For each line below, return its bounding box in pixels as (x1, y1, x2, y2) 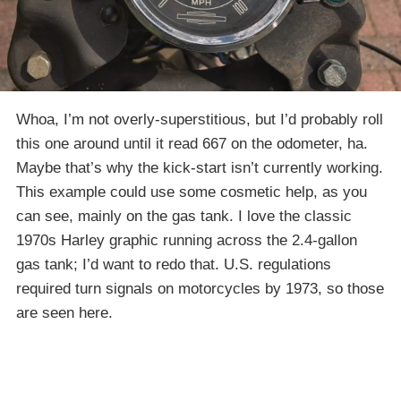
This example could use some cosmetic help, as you (16, 183, 367, 201)
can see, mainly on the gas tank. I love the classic (16, 208, 352, 226)
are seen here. (16, 304, 113, 322)
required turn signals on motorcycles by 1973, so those (16, 280, 384, 298)
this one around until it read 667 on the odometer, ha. (16, 135, 368, 153)
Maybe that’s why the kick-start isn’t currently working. (16, 159, 383, 177)
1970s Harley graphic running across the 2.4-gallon (16, 232, 357, 250)
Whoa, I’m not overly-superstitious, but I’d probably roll (16, 111, 383, 129)
